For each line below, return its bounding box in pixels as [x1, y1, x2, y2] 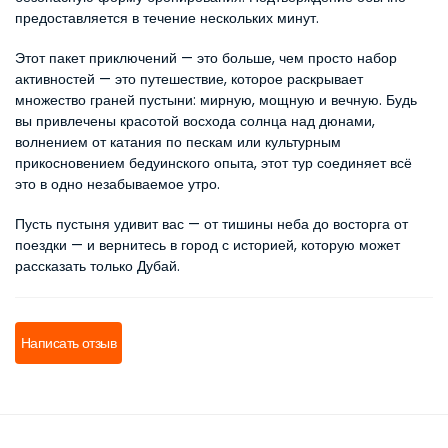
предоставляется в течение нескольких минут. [15, 8, 319, 28]
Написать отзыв [21, 333, 117, 353]
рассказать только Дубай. [15, 256, 180, 276]
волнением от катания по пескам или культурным [15, 132, 341, 152]
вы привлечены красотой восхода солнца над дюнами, [15, 111, 375, 131]
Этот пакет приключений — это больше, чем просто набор [15, 48, 397, 68]
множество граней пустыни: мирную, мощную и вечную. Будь [15, 90, 417, 110]
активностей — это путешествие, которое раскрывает [15, 69, 363, 89]
